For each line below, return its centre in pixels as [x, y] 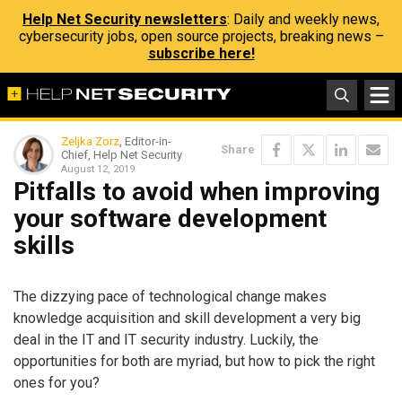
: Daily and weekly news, [303, 19]
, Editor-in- [145, 141]
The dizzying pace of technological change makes [170, 296]
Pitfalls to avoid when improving [197, 192]
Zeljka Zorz [90, 141]
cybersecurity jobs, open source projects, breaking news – [201, 36]
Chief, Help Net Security [122, 155]
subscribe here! [201, 53]
